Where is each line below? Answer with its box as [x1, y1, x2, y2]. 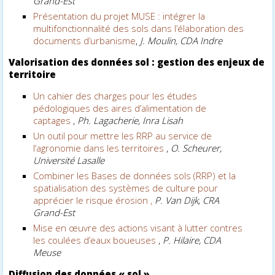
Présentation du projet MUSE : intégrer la [33, 9, 206, 22]
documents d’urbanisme [33, 34, 136, 47]
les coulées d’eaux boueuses [33, 233, 159, 246]
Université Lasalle [33, 153, 105, 166]
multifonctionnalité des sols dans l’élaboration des [33, 21, 244, 34]
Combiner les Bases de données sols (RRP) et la [33, 169, 236, 182]
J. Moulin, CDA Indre [140, 34, 223, 47]
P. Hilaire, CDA [163, 233, 222, 246]
